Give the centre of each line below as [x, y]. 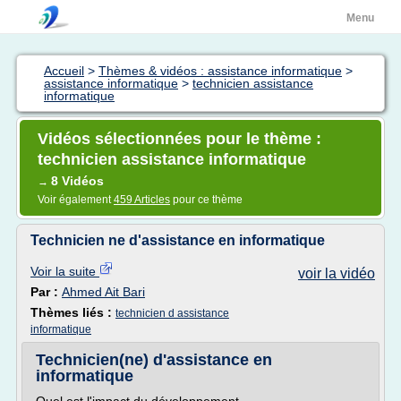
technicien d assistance [172, 313]
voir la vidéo [337, 273]
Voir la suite [65, 271]
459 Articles [142, 200]
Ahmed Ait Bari [103, 292]
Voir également [76, 200]
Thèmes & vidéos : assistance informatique [220, 71]
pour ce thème [206, 200]
